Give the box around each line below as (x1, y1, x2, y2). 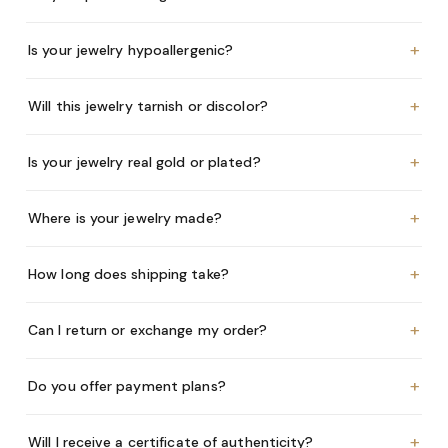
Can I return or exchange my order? (28, 320, 268, 339)
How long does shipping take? (28, 264, 229, 283)
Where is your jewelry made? (28, 208, 222, 227)
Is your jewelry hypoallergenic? (28, 40, 234, 59)
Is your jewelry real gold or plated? (28, 152, 261, 171)
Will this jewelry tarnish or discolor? (28, 96, 268, 115)
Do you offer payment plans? (28, 376, 226, 395)
